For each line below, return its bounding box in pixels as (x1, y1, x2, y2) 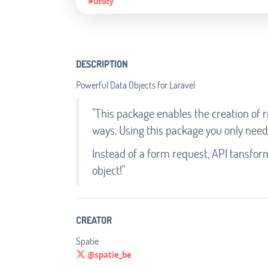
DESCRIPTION (76, 57, 128, 71)
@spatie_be (86, 248, 132, 261)
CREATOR (76, 214, 112, 227)
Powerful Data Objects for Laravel (76, 78, 195, 92)
